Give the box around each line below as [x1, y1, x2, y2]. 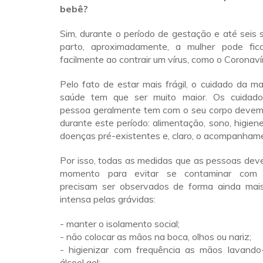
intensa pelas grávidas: [60, 193, 156, 205]
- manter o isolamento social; [60, 218, 180, 230]
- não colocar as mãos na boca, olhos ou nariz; [60, 231, 251, 242]
